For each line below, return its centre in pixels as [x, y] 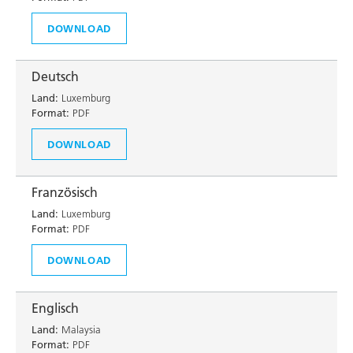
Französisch [65, 192]
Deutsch [55, 76]
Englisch [55, 308]
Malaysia [80, 329]
